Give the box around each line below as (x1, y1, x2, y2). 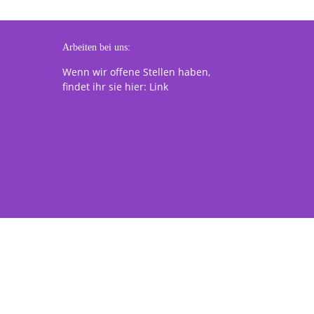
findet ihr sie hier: (62, 79, 150, 93)
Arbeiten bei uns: (62, 41, 131, 53)
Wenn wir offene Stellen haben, (62, 64, 211, 78)
